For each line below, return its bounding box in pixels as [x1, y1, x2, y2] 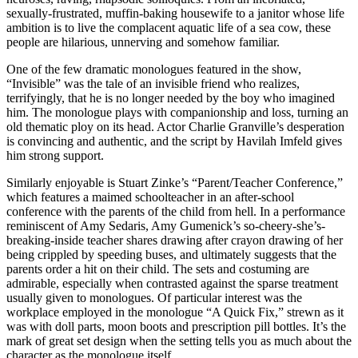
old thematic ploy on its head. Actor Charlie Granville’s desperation [6, 119, 344, 133]
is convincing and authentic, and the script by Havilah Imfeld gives [6, 133, 342, 148]
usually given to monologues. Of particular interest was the [6, 290, 302, 304]
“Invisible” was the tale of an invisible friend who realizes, [6, 76, 300, 90]
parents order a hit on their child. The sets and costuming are [6, 261, 309, 276]
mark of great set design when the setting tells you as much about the [6, 333, 352, 348]
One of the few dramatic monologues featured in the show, [6, 62, 301, 76]
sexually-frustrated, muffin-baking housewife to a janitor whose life [6, 6, 344, 20]
